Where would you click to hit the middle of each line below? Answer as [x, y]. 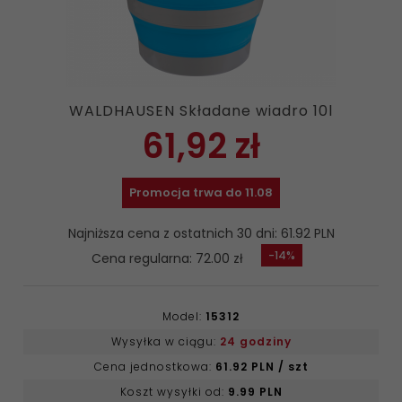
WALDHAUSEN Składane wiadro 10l [201, 111]
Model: [184, 316]
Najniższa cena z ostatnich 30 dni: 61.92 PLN [201, 233]
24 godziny [255, 341]
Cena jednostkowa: [154, 367]
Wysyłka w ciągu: [165, 341]
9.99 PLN [255, 392]
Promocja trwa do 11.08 [201, 192]
